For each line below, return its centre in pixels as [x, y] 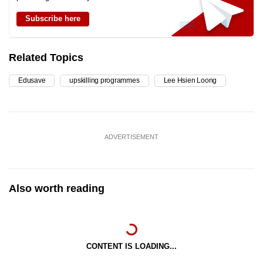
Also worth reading [57, 188]
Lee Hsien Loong [190, 80]
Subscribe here [53, 18]
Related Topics [46, 57]
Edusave [32, 80]
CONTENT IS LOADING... [131, 246]
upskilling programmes [104, 80]
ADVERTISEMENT [131, 136]
